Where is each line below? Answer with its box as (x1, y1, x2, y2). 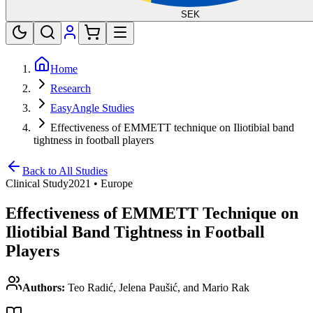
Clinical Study (6, 177, 68, 189)
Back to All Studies (22, 164, 108, 177)
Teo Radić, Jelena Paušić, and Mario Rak (68, 281, 249, 293)
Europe (101, 177, 133, 189)
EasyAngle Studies (50, 101, 134, 114)
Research (50, 82, 91, 94)
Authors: (22, 281, 65, 293)
